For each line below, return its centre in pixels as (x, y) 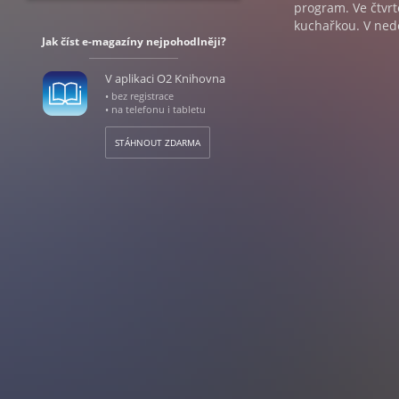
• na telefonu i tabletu (155, 109)
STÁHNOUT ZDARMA (157, 142)
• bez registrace (139, 96)
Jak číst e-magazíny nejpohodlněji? (134, 41)
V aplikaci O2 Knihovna (165, 78)
